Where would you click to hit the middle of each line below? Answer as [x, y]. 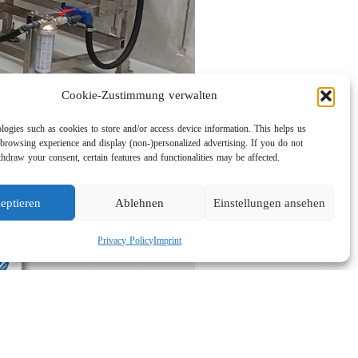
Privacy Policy [126, 241]
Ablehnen [140, 203]
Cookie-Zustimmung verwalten [140, 95]
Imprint [168, 241]
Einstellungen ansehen [269, 203]
